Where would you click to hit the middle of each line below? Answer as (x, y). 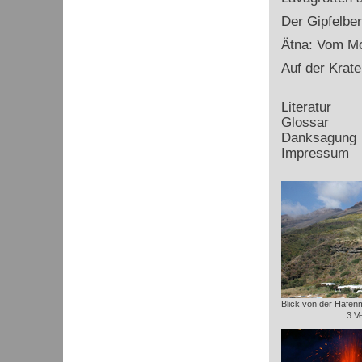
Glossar (305, 122)
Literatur (306, 107)
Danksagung (318, 138)
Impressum (315, 153)
